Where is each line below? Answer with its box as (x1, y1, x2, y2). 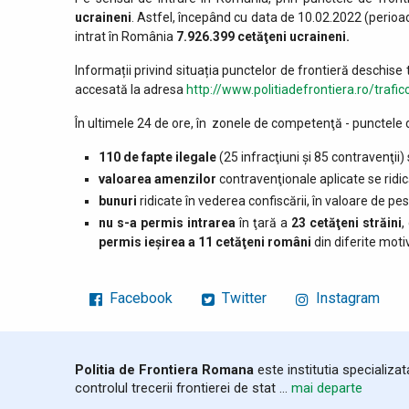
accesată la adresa (75, 81, 186, 97)
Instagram (312, 289, 380, 308)
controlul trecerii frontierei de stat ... (75, 380, 291, 397)
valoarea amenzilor (98, 171, 216, 186)
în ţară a (235, 215, 292, 231)
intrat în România (75, 28, 176, 44)
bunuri (98, 193, 140, 208)
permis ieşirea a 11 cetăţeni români (98, 235, 314, 250)
